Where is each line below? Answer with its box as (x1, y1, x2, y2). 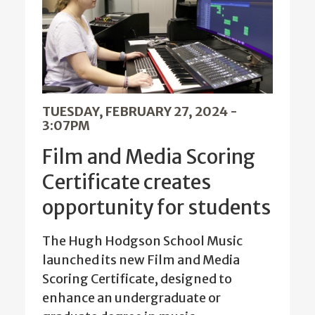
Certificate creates (42, 169, 211, 195)
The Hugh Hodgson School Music (42, 233, 243, 250)
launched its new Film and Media (42, 252, 240, 269)
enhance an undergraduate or (42, 290, 221, 307)
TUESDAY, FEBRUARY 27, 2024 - (42, 103, 238, 120)
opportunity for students (42, 195, 271, 221)
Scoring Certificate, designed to (42, 271, 232, 288)
